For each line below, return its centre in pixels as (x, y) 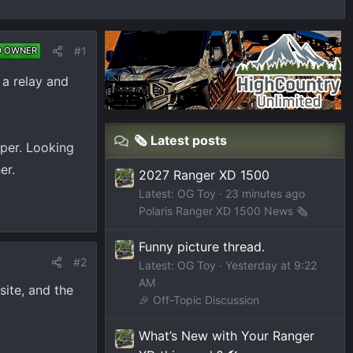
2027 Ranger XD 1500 (204, 175)
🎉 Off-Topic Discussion (199, 300)
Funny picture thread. (202, 247)
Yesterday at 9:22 (271, 266)
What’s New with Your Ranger (227, 336)
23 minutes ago (265, 194)
